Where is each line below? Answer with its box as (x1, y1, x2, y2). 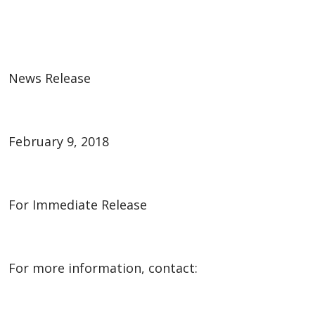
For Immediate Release (8, 195, 147, 213)
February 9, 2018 (8, 132, 109, 150)
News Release (8, 69, 91, 86)
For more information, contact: (8, 259, 198, 276)
